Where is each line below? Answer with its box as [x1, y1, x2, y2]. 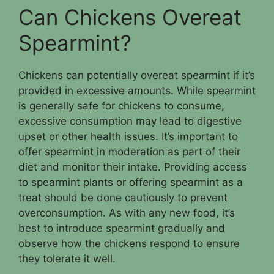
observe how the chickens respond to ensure [18, 237, 240, 250]
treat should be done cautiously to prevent [18, 191, 228, 204]
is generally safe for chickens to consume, [18, 99, 224, 112]
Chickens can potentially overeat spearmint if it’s [18, 68, 255, 81]
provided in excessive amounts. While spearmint [18, 84, 256, 97]
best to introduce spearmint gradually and [18, 221, 225, 234]
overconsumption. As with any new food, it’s [18, 206, 235, 219]
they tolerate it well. [18, 252, 116, 265]
